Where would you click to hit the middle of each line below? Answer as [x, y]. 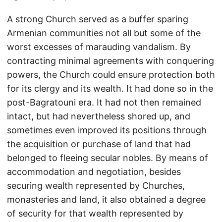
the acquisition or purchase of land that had [99, 144]
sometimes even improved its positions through [107, 130]
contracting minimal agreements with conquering [111, 61]
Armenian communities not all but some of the [104, 33]
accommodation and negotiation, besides [94, 172]
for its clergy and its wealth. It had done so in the [110, 88]
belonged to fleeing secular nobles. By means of [108, 158]
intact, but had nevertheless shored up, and [99, 116]
